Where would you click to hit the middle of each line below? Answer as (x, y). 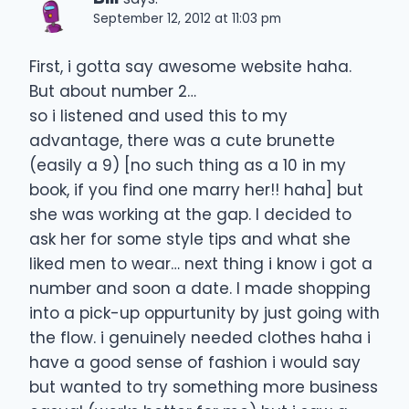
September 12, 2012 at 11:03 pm (187, 19)
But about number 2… (113, 92)
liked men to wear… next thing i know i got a (201, 264)
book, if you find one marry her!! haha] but (196, 190)
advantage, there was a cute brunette (182, 141)
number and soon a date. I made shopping (200, 289)
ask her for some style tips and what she (190, 240)
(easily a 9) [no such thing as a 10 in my (188, 166)
